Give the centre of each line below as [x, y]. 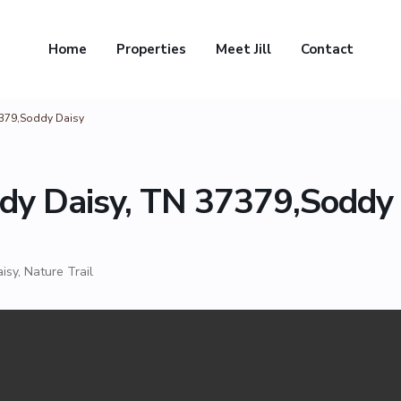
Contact [327, 49]
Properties [151, 49]
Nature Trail [59, 272]
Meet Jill [243, 49]
